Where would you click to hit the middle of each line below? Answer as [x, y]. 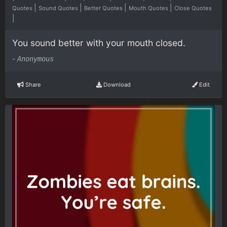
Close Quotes [193, 8]
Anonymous [35, 59]
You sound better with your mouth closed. [99, 43]
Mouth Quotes [149, 8]
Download [116, 84]
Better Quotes [104, 8]
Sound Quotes [59, 8]
